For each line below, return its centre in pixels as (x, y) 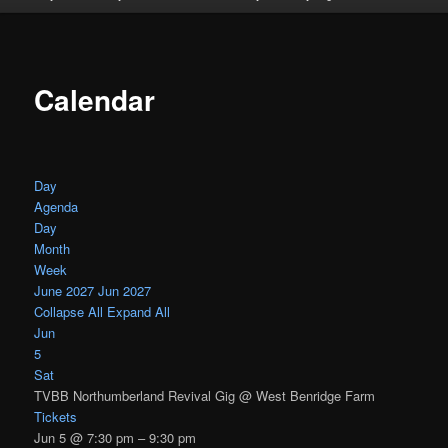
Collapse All (71, 311)
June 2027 (64, 290)
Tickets (56, 416)
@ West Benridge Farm (307, 395)
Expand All (139, 311)
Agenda (56, 206)
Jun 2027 (125, 290)
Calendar (95, 99)
